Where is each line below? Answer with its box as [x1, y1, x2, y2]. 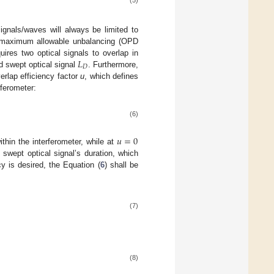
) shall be [104, 160, 139, 170]
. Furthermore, [88, 59, 139, 69]
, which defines [84, 71, 138, 81]
